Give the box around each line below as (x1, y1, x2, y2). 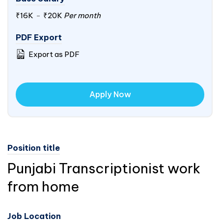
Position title (7, 143, 60, 153)
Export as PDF (27, 50, 80, 59)
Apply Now (89, 89, 131, 99)
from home (7, 178, 79, 195)
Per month (62, 11, 101, 20)
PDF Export (16, 32, 62, 42)
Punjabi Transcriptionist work (7, 160, 200, 177)
